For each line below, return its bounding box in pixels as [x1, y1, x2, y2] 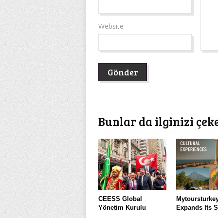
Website [98, 21, 124, 31]
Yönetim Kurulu [98, 204, 146, 212]
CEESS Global [98, 195, 142, 203]
